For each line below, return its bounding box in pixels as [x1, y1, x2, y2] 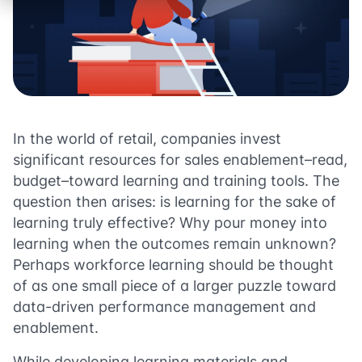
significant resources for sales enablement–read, [13, 151, 347, 168]
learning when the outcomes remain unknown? [13, 235, 336, 252]
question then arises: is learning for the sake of [13, 193, 336, 210]
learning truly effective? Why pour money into [13, 214, 327, 231]
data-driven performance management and [13, 298, 316, 315]
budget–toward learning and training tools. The [13, 172, 339, 189]
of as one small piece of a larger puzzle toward [13, 277, 336, 294]
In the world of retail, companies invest [13, 130, 281, 147]
